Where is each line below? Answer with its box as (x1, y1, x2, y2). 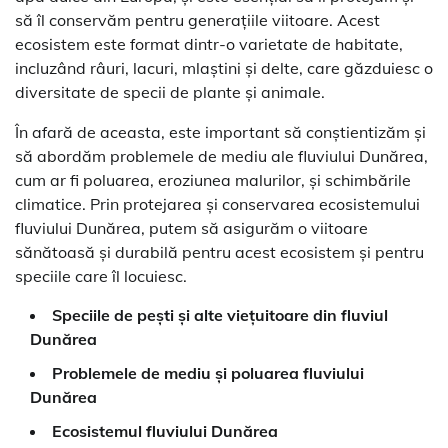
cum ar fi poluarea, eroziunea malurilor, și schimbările (15, 170, 411, 191)
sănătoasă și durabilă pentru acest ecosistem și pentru (15, 242, 424, 263)
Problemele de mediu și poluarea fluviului (52, 363, 364, 384)
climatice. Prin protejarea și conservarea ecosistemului (15, 194, 420, 215)
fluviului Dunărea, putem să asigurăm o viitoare (15, 218, 368, 239)
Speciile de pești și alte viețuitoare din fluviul (52, 305, 388, 326)
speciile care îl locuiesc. (15, 266, 187, 287)
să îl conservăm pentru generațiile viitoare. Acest (15, 10, 380, 31)
